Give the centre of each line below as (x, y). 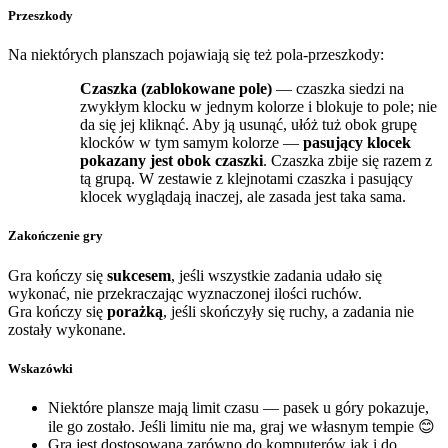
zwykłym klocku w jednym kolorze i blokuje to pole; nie (258, 107)
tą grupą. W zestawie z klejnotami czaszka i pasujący (246, 179)
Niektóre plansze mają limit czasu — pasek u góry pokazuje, (238, 407)
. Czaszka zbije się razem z (347, 161)
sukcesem (139, 275)
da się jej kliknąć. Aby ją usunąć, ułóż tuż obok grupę (248, 125)
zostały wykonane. (67, 329)
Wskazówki (40, 368)
